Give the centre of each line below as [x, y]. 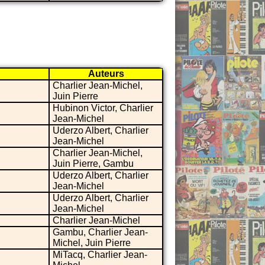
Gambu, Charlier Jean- [100, 232]
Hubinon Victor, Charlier [103, 108]
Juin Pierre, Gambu [93, 163]
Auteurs [106, 73]
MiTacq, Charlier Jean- [100, 254]
